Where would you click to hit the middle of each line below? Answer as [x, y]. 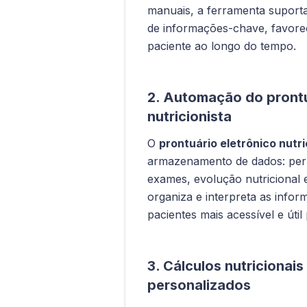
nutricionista [189, 116]
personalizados [199, 285]
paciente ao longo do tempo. [222, 46]
